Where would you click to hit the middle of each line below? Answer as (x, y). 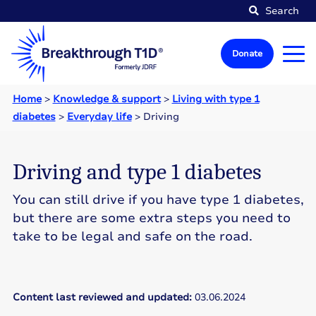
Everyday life (99, 117)
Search (281, 11)
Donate (247, 54)
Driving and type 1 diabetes (137, 172)
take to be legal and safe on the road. (132, 236)
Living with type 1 (215, 99)
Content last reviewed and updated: (103, 297)
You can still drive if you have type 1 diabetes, (158, 200)
